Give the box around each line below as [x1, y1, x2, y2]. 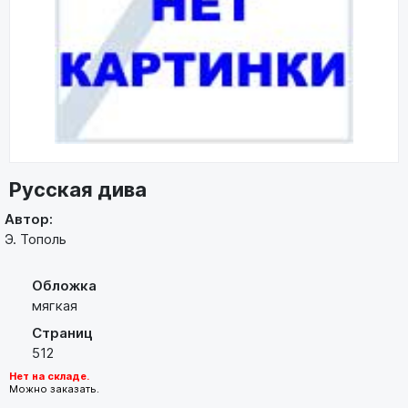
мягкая [32, 297, 77, 315]
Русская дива [9, 178, 147, 202]
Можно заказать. [9, 382, 99, 396]
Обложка [32, 277, 97, 295]
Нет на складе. [9, 370, 89, 383]
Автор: [5, 209, 53, 228]
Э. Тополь [5, 229, 66, 248]
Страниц [32, 323, 93, 342]
